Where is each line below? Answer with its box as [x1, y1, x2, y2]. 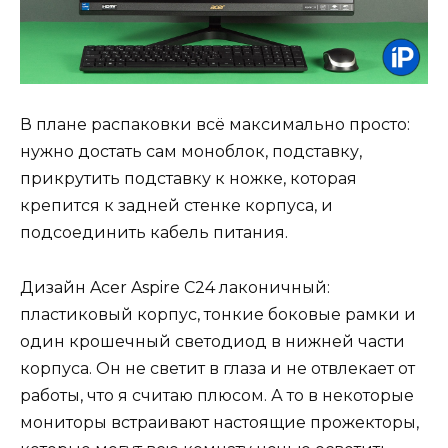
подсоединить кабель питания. [20, 223, 288, 243]
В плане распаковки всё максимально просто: [20, 115, 410, 135]
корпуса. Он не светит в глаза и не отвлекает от [20, 358, 415, 378]
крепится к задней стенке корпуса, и [20, 196, 333, 216]
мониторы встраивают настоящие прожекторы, [20, 412, 419, 432]
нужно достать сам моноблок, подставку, [20, 142, 362, 162]
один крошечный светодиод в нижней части [20, 331, 405, 351]
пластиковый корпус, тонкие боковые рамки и [20, 304, 416, 324]
